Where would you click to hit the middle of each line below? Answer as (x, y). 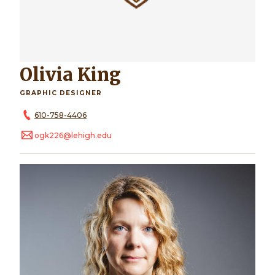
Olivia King (77, 75)
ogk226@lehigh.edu (73, 136)
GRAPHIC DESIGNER (61, 93)
